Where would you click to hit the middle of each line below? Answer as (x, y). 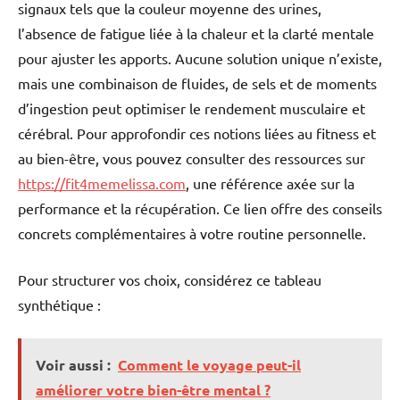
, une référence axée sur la (270, 183)
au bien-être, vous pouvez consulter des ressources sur (192, 158)
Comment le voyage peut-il (209, 364)
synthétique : (59, 304)
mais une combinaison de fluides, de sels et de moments (197, 83)
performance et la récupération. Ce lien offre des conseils (200, 208)
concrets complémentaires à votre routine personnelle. (192, 233)
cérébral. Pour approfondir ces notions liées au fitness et (197, 133)
